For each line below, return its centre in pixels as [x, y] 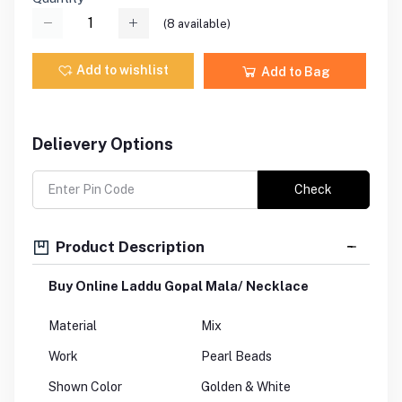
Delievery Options [103, 144]
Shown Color [87, 387]
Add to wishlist [123, 70]
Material [73, 326]
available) [203, 23]
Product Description [128, 246]
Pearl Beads [236, 357]
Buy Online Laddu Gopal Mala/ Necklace [179, 286]
